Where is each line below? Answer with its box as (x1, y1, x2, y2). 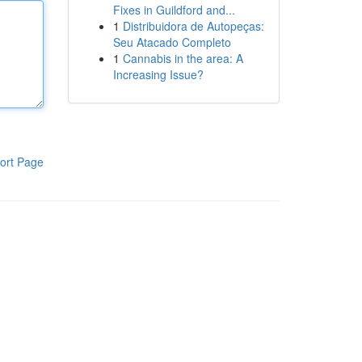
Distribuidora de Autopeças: (122, 18, 264, 34)
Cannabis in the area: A (122, 50, 243, 66)
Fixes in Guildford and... (112, 2, 235, 18)
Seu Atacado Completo (112, 34, 231, 50)
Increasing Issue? (112, 66, 204, 82)
